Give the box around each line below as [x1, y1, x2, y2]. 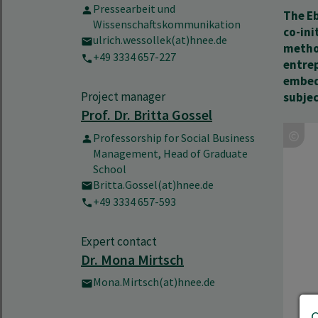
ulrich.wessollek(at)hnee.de [93, 33, 227, 48]
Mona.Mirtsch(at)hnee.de [93, 275, 215, 290]
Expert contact [81, 233, 157, 249]
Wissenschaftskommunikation [93, 17, 241, 32]
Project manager [81, 89, 165, 105]
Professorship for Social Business [93, 130, 255, 145]
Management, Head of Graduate [93, 146, 248, 160]
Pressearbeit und [93, 1, 175, 16]
